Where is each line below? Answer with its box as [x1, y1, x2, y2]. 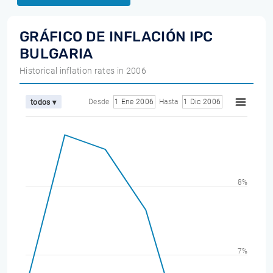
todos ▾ [30, 97, 57, 107]
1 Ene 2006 [115, 97, 154, 106]
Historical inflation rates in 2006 [19, 66, 146, 76]
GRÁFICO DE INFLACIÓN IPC [19, 28, 213, 45]
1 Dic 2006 [183, 97, 221, 106]
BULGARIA [19, 45, 93, 62]
